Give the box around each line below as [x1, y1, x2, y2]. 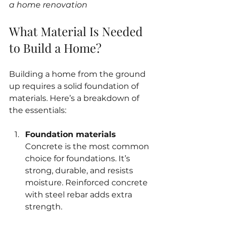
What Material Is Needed [9, 23, 146, 39]
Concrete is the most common [25, 141, 151, 151]
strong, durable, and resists [25, 165, 135, 175]
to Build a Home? [9, 39, 101, 56]
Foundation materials [25, 129, 116, 139]
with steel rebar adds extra [25, 189, 134, 199]
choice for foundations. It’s [25, 153, 132, 163]
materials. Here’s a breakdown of [9, 93, 141, 103]
